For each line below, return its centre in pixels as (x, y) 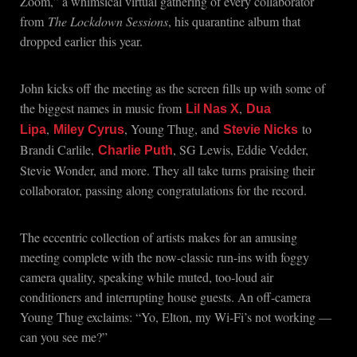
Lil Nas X (212, 109)
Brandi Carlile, (59, 149)
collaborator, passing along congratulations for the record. (163, 190)
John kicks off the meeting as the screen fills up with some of (173, 88)
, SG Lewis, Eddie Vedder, (241, 149)
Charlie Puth (135, 150)
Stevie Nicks (261, 129)
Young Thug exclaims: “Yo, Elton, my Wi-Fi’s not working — (176, 317)
